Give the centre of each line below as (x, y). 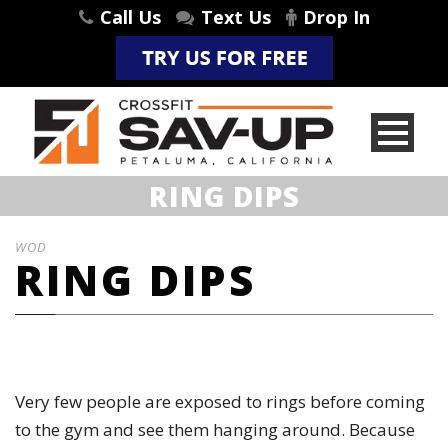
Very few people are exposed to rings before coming (220, 402)
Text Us (235, 17)
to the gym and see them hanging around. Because (215, 430)
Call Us (130, 17)
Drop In (336, 17)
